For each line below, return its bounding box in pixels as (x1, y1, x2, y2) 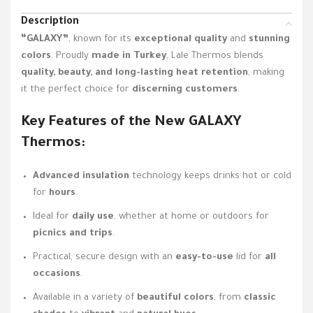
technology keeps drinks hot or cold (129, 170, 291, 182)
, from (214, 292, 244, 303)
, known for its (68, 34, 134, 45)
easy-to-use (175, 252, 233, 263)
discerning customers (132, 84, 238, 95)
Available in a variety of (33, 292, 137, 303)
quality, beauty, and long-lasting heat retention (21, 67, 248, 78)
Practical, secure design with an (33, 252, 175, 263)
